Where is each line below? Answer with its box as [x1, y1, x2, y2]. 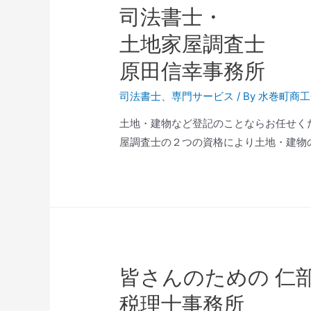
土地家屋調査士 [119, 31, 266, 57]
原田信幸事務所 [119, 58, 266, 84]
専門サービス [171, 90, 235, 103]
